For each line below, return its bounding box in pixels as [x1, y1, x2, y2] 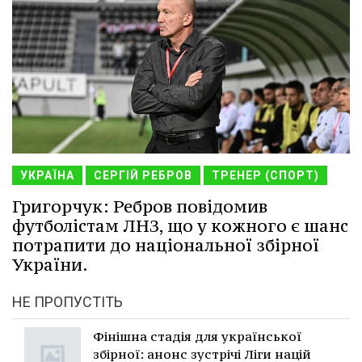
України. [12, 253, 88, 276]
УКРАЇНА [20, 168, 74, 182]
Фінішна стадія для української [93, 327, 301, 344]
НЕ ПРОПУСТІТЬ [12, 293, 123, 310]
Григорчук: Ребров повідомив [12, 195, 267, 217]
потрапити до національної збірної [12, 234, 319, 256]
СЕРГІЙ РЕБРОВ [94, 168, 192, 182]
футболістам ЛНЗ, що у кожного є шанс [12, 214, 348, 237]
